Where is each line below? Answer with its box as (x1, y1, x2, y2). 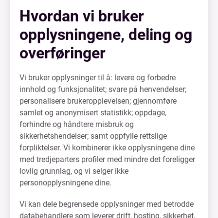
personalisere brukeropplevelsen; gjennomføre (19, 96, 177, 106)
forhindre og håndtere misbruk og (19, 120, 134, 129)
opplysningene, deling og (19, 25, 192, 44)
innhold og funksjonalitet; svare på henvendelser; (19, 85, 186, 94)
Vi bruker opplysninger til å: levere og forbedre (19, 73, 176, 82)
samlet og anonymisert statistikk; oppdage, (19, 108, 166, 117)
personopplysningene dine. (19, 178, 111, 187)
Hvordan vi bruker (19, 7, 144, 25)
